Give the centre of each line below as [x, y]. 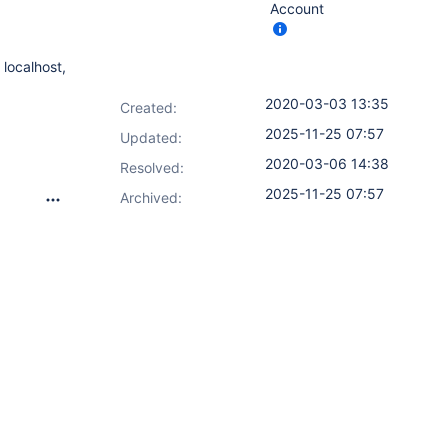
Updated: [151, 137]
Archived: [151, 197]
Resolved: [152, 167]
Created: [148, 107]
